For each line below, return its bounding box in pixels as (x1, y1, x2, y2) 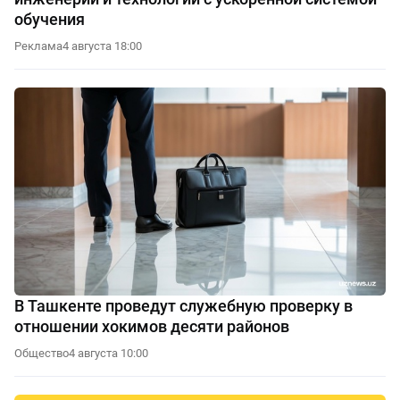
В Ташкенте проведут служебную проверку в (14, 296, 353, 316)
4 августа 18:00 (62, 38, 142, 53)
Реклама (14, 38, 62, 53)
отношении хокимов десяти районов (14, 317, 289, 337)
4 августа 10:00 (69, 346, 148, 361)
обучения (14, 9, 85, 29)
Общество (14, 346, 69, 361)
